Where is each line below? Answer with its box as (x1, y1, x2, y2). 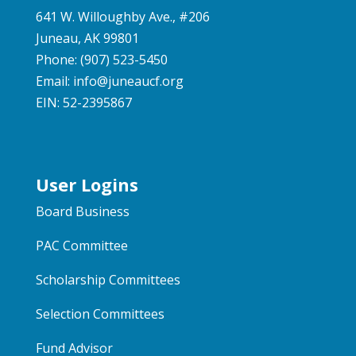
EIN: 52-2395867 (35, 94, 132, 112)
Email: (35, 72, 73, 91)
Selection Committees (35, 304, 164, 323)
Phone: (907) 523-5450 (35, 51, 168, 69)
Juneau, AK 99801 (35, 29, 139, 48)
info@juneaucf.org (72, 72, 184, 91)
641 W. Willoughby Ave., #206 (35, 8, 210, 26)
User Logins (35, 172, 138, 196)
